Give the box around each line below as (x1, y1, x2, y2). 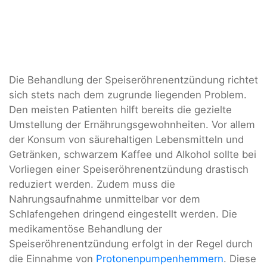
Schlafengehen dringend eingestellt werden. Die (9, 208, 237, 221)
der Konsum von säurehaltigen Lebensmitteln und (9, 133, 244, 146)
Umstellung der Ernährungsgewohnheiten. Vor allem (9, 119, 255, 131)
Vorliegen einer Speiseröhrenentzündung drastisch (9, 163, 249, 176)
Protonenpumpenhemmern (96, 253, 223, 265)
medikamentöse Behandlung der (9, 223, 162, 235)
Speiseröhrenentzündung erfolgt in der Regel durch (9, 238, 253, 250)
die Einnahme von (9, 253, 96, 265)
